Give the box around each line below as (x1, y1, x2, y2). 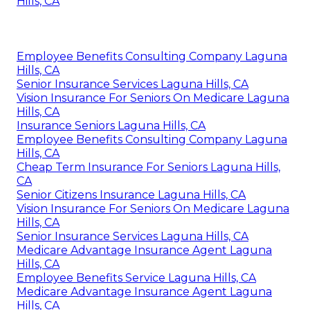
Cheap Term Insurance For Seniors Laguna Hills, (17, 161, 280, 174)
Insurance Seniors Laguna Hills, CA (17, 119, 206, 133)
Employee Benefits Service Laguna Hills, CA (17, 271, 256, 285)
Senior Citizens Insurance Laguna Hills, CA (17, 188, 246, 202)
